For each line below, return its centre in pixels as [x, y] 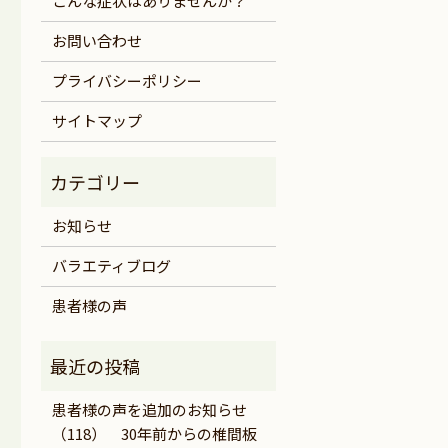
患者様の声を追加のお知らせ [149, 410]
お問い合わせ [96, 41]
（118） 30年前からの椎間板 [154, 434]
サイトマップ [96, 121]
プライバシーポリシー [126, 81]
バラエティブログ [111, 266]
